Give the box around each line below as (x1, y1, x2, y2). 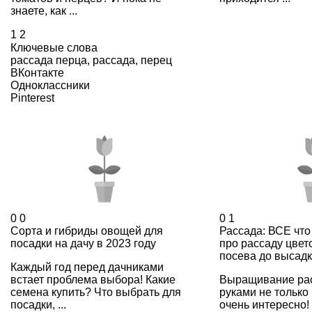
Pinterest (10, 91, 54, 104)
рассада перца (10, 54, 87, 66)
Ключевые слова (10, 41, 97, 54)
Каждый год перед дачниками (10, 260, 164, 273)
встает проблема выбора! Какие (10, 273, 175, 286)
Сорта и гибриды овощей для (10, 224, 163, 237)
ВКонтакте (10, 66, 64, 79)
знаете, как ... (10, 4, 77, 17)
